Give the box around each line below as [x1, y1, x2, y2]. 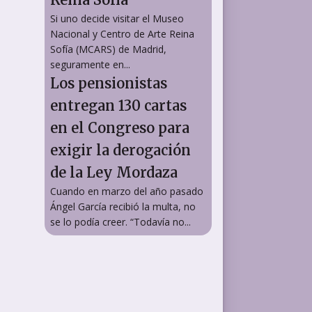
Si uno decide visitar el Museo [50, 12, 184, 25]
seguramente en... [50, 58, 130, 71]
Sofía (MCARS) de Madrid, [50, 42, 166, 56]
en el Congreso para [50, 119, 189, 136]
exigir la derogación [50, 141, 191, 159]
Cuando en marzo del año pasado [50, 185, 203, 198]
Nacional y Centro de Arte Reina [50, 27, 194, 40]
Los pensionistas [50, 75, 167, 92]
